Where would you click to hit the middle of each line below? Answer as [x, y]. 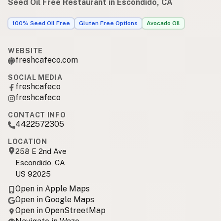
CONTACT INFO [37, 115]
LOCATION [28, 141]
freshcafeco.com [47, 60]
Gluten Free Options [108, 23]
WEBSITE [25, 51]
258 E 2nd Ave [41, 151]
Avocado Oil [163, 23]
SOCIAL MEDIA [35, 77]
